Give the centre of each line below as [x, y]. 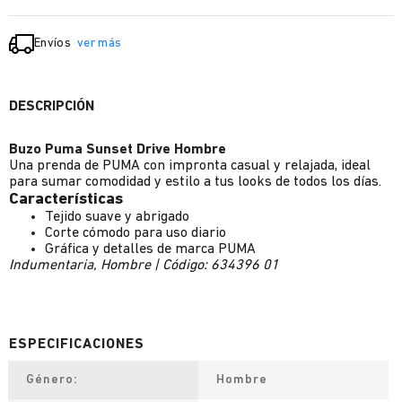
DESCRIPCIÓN [52, 107]
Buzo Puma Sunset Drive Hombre [118, 150]
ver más [100, 44]
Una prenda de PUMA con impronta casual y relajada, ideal [190, 166]
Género [50, 380]
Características [66, 200]
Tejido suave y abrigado [117, 217]
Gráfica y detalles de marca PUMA [150, 249]
